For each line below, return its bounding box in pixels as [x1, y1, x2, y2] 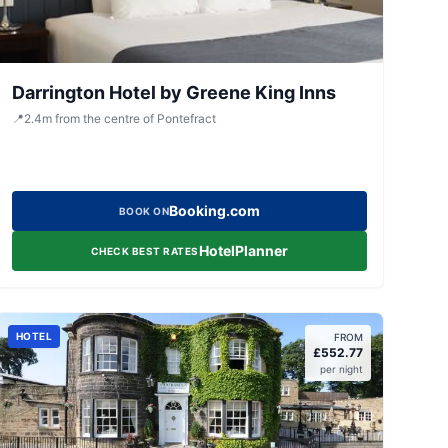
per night [319, 363, 363, 375]
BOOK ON [118, 205, 170, 217]
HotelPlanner [198, 242, 288, 259]
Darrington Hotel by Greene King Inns [11, 82, 336, 103]
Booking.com [169, 202, 261, 219]
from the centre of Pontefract [54, 111, 216, 126]
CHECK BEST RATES [90, 245, 199, 257]
